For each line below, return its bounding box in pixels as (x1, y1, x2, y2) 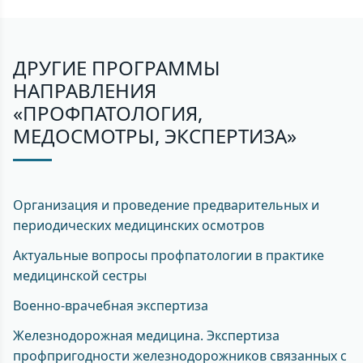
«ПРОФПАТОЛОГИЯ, (13, 100, 203, 127)
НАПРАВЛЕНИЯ (13, 77, 156, 105)
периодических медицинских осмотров (13, 216, 264, 235)
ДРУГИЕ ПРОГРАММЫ (13, 54, 220, 82)
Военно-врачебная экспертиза (13, 297, 208, 315)
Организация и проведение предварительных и (13, 196, 319, 215)
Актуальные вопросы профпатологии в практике (13, 246, 324, 265)
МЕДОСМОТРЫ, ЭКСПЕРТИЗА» (13, 122, 297, 150)
